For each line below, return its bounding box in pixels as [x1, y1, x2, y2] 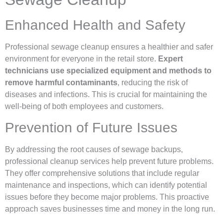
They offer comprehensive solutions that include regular [5, 169, 199, 178]
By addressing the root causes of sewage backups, [5, 145, 183, 154]
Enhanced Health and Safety [5, 17, 185, 33]
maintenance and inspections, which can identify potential [5, 181, 207, 190]
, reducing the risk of [117, 78, 188, 87]
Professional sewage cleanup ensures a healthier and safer [5, 43, 213, 52]
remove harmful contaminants [5, 78, 117, 87]
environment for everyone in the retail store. [5, 55, 158, 63]
